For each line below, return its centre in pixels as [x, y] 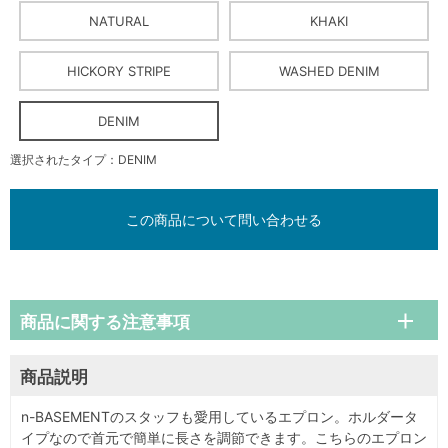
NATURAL [118, 20]
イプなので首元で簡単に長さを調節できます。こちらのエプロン [224, 437]
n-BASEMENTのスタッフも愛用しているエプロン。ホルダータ [219, 416]
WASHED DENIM [329, 70]
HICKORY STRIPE [118, 70]
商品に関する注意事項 [105, 321]
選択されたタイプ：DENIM [83, 159]
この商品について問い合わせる [224, 219]
